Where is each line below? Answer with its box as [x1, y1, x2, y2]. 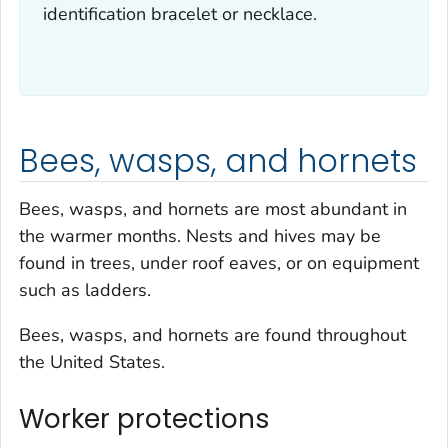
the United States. [19, 349, 165, 374]
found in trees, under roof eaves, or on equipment [19, 250, 419, 275]
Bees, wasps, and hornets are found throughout [19, 322, 406, 347]
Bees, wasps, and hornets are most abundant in [19, 196, 407, 221]
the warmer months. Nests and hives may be [19, 223, 381, 248]
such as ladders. [19, 277, 151, 302]
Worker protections [19, 400, 270, 437]
